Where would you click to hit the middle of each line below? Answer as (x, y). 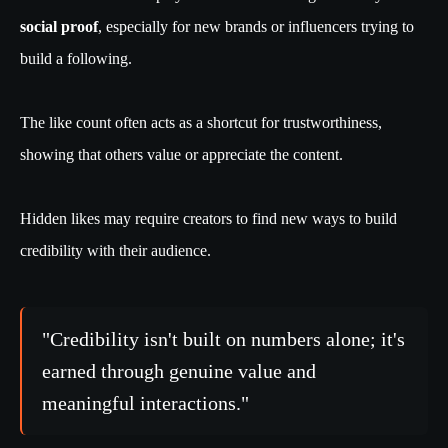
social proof (59, 27)
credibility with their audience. (115, 251)
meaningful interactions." (145, 403)
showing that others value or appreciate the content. (183, 155)
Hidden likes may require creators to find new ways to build (208, 219)
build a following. (78, 59)
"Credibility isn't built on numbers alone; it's (223, 339)
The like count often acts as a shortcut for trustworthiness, (201, 123)
